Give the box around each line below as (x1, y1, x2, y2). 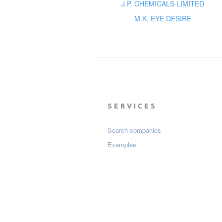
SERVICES (108, 102, 157, 111)
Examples (108, 140, 136, 150)
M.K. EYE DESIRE (134, 13, 192, 24)
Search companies (108, 125, 161, 135)
